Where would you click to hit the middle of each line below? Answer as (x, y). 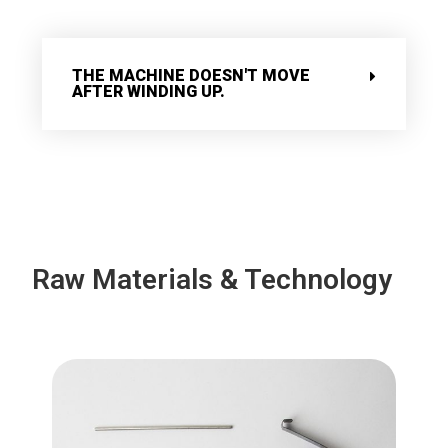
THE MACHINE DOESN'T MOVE (191, 75)
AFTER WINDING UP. (149, 91)
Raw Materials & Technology (212, 279)
